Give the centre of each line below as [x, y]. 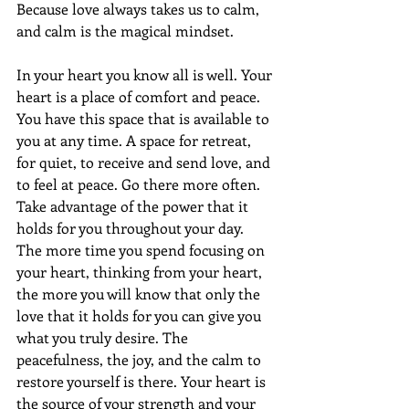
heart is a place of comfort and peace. [140, 97]
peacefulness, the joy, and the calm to [141, 360]
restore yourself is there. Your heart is [143, 382]
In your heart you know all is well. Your [146, 75]
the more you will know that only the [140, 294]
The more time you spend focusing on [142, 250]
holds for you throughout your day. [132, 228]
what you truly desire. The [104, 338]
